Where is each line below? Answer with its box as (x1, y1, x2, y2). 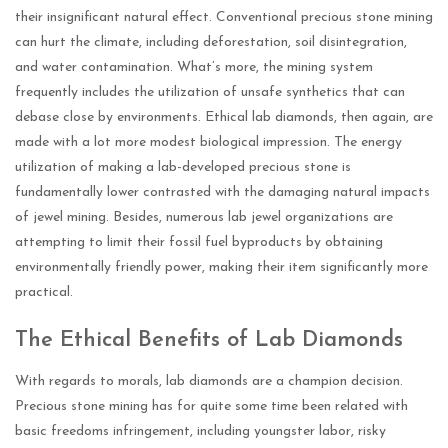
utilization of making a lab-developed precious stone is (15, 160, 351, 176)
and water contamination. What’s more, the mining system (15, 60, 373, 76)
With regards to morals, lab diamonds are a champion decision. (15, 374, 403, 390)
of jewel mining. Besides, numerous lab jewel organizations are (15, 210, 393, 226)
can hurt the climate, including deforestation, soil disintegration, (15, 35, 407, 51)
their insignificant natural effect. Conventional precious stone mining (15, 10, 433, 26)
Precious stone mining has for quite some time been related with (15, 399, 408, 415)
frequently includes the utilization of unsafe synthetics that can (15, 85, 405, 101)
